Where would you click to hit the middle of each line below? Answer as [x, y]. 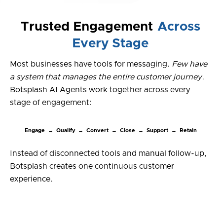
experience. [31, 179]
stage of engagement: [51, 102]
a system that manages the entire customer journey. [107, 77]
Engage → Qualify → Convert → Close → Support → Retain [110, 130]
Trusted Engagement [89, 26]
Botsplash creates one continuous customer [92, 166]
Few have [189, 64]
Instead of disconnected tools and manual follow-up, [108, 153]
